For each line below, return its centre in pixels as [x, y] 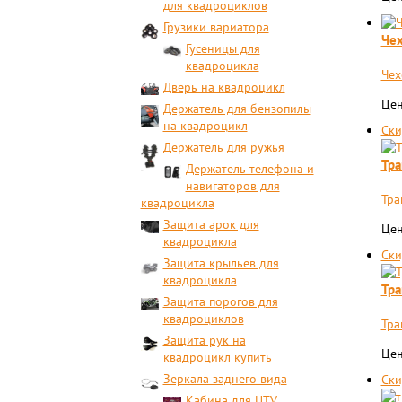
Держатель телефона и [249, 169]
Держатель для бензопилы [237, 109]
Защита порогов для [220, 301]
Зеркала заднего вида [225, 379]
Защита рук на [204, 340]
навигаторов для [232, 186]
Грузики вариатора [216, 27]
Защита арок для [211, 224]
